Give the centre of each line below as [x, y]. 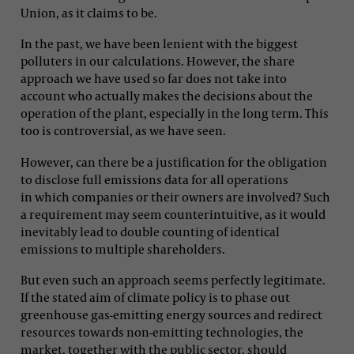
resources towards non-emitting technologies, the [162, 332]
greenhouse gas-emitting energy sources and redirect [171, 315]
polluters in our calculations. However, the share [158, 61]
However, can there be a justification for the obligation [174, 162]
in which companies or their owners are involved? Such [175, 196]
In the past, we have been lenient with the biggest [159, 44]
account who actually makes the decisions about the [167, 96]
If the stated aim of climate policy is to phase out [155, 298]
